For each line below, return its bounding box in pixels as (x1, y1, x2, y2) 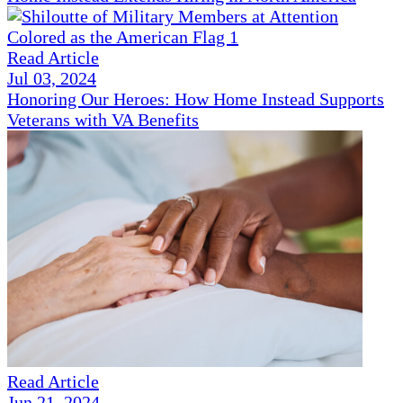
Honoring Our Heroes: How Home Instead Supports (7, 89, 384, 110)
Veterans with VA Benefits (7, 110, 199, 130)
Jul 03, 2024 (7, 68, 96, 89)
